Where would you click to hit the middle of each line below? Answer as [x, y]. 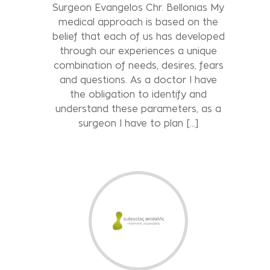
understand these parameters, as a [139, 108]
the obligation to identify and [139, 94]
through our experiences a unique [139, 51]
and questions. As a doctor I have [139, 80]
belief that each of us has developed [138, 36]
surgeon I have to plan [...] [139, 123]
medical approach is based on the [139, 22]
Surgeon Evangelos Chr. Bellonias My [139, 7]
